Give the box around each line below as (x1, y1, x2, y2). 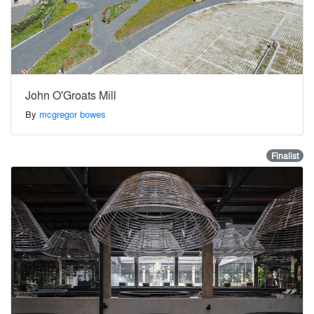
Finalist (271, 149, 299, 163)
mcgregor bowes (39, 107, 106, 121)
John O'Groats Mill (25, 87, 116, 104)
